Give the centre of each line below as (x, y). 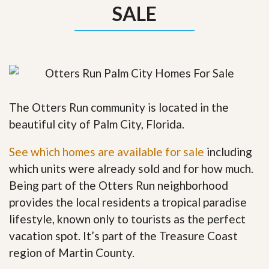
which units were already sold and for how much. (131, 168)
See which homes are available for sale (107, 151)
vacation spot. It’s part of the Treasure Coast (123, 235)
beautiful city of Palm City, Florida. (97, 124)
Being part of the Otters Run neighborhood (119, 185)
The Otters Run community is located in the (119, 107)
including (228, 151)
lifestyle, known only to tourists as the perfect (127, 219)
